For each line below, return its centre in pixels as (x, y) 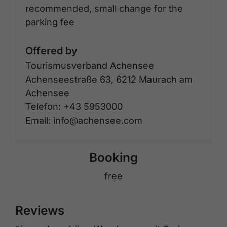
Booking (113, 157)
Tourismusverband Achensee (90, 65)
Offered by (51, 50)
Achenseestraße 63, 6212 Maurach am (109, 79)
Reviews (40, 210)
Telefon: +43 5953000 (74, 106)
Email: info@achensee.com (84, 120)
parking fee (50, 22)
